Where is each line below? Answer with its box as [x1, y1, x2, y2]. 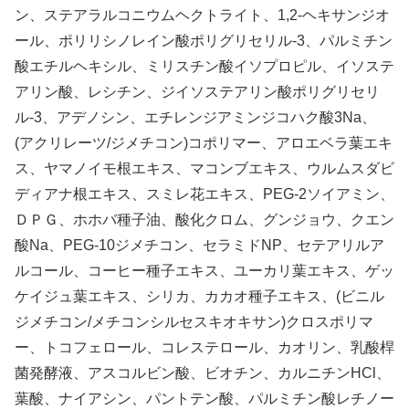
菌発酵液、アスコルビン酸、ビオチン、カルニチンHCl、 [15, 364, 391, 381]
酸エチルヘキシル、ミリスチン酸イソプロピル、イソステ [15, 58, 394, 74]
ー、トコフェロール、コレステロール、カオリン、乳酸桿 [15, 339, 394, 355]
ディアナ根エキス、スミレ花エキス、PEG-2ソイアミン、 [15, 185, 394, 202]
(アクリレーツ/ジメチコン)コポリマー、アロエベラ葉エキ [15, 134, 393, 151]
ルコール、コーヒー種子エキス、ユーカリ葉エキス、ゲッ [15, 262, 394, 278]
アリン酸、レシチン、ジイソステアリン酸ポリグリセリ [15, 83, 380, 100]
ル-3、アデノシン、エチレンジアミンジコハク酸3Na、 [15, 109, 376, 125]
